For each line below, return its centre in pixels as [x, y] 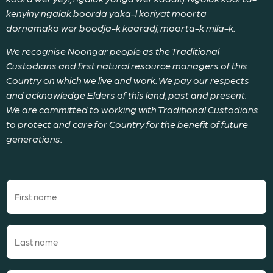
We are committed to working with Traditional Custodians [132, 109]
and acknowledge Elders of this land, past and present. [126, 94]
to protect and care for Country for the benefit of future [127, 124]
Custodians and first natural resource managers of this [127, 65]
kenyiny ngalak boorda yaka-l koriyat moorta [106, 13]
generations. [34, 138]
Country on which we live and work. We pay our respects [128, 80]
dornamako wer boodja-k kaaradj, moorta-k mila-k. [121, 27]
